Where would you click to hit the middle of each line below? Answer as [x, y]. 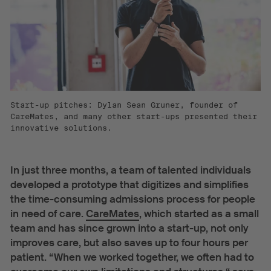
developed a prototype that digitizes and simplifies [129, 185]
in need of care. [48, 214]
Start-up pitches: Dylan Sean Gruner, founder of [124, 104]
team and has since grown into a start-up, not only [129, 229]
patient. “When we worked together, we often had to [132, 258]
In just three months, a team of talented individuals [130, 171]
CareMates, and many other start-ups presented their [133, 116]
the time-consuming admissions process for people [132, 200]
